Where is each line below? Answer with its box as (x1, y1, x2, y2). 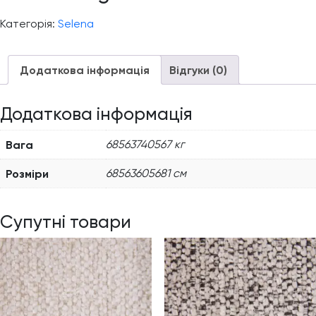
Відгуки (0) (169, 63, 227, 77)
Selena (58, 17, 94, 30)
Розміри (6, 166, 49, 181)
